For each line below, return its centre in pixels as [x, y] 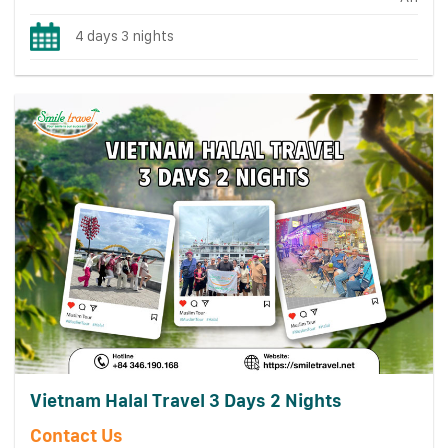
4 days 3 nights [125, 35]
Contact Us [76, 435]
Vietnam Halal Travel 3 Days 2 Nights [185, 401]
